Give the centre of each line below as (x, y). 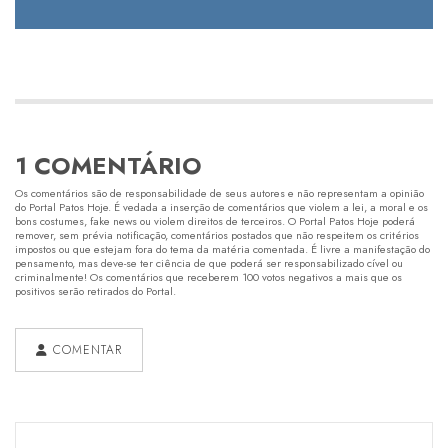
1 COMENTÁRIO (108, 165)
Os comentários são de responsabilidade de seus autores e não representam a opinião (219, 192)
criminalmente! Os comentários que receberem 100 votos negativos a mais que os (208, 276)
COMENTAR (85, 349)
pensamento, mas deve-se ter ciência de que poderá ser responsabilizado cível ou (209, 262)
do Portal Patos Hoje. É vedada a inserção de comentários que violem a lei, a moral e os (221, 206)
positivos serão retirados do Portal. (95, 290)
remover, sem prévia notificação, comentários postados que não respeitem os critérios (217, 234)
